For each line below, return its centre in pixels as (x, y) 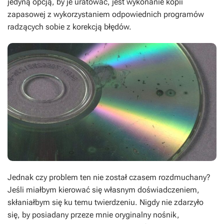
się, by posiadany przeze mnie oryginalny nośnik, (93, 214)
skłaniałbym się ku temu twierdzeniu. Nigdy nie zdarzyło (105, 202)
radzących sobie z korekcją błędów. (69, 27)
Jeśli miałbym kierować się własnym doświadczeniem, (103, 189)
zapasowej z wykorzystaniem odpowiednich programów (106, 14)
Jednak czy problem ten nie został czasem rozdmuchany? (109, 177)
